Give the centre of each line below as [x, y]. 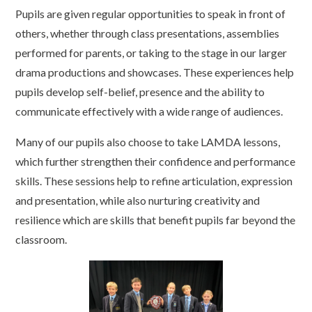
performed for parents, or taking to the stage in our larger [151, 52]
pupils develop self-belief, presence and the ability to [140, 91]
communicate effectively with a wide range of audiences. [149, 111]
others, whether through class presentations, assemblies [148, 33]
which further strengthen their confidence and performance [156, 161]
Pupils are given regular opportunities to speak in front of [151, 13]
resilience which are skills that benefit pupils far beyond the [156, 219]
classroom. [41, 239]
